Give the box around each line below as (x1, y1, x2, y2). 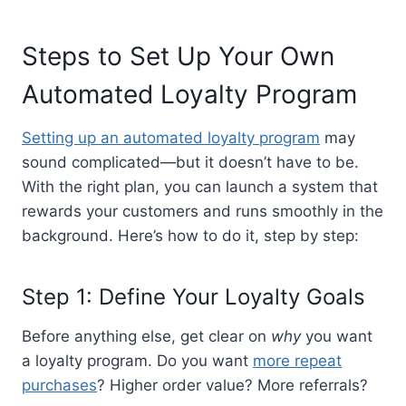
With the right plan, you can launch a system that (22, 177, 378, 196)
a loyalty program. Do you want (22, 351, 253, 370)
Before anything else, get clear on (22, 326, 271, 345)
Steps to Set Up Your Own (22, 40, 334, 72)
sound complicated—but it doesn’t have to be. (22, 152, 359, 171)
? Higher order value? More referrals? (97, 375, 368, 394)
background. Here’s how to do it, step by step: (22, 226, 359, 245)
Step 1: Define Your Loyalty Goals (22, 283, 365, 310)
